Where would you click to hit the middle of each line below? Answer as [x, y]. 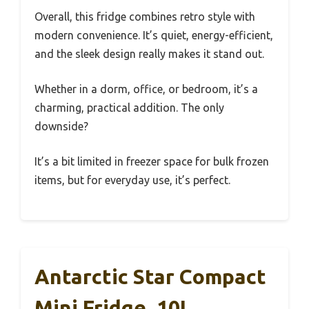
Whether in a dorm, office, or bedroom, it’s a [146, 89]
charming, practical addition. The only [129, 107]
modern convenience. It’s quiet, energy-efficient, [154, 35]
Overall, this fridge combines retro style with [145, 16]
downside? [61, 126]
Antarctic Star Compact [150, 276]
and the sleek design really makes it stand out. [149, 53]
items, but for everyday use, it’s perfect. [132, 180]
